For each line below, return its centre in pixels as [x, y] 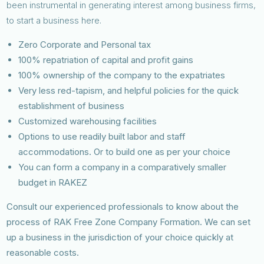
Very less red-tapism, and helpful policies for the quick [129, 90]
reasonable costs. [43, 252]
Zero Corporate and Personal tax [86, 44]
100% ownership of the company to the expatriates [122, 75]
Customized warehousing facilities [88, 121]
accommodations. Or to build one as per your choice [125, 151]
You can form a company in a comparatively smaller [123, 167]
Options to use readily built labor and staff [102, 136]
